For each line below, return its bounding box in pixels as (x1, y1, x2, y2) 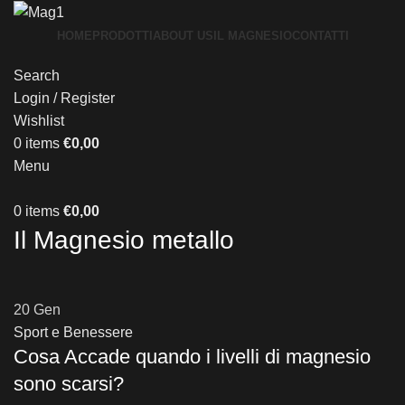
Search (14, 68, 60, 84)
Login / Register (14, 90, 115, 107)
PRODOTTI (91, 29, 153, 43)
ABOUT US (152, 29, 213, 43)
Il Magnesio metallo (14, 226, 234, 255)
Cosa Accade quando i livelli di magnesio (14, 345, 371, 369)
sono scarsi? (14, 372, 124, 396)
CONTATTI (291, 29, 349, 43)
